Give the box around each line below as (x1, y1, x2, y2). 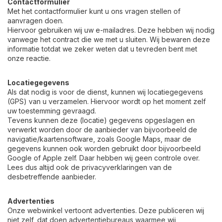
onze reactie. (7, 54, 51, 62)
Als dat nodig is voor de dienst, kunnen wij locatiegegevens (7, 88, 203, 96)
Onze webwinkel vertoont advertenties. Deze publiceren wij (7, 206, 204, 215)
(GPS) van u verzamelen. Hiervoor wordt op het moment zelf (7, 97, 206, 106)
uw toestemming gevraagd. (7, 107, 96, 115)
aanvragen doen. (7, 16, 63, 25)
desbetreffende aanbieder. (7, 172, 96, 181)
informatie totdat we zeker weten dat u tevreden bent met (7, 45, 197, 53)
